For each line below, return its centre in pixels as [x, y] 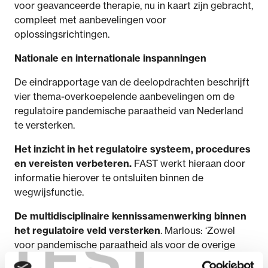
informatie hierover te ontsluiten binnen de [109, 178]
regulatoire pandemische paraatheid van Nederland [129, 111]
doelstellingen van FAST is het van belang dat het [124, 259]
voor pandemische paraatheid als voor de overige [125, 245]
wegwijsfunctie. [49, 192]
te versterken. [45, 125]
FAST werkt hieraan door [190, 163]
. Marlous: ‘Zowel [198, 230]
